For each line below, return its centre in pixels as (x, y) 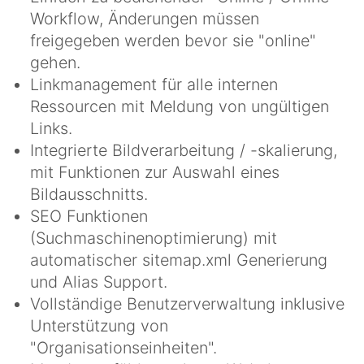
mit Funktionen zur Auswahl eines (155, 172)
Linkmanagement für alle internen (154, 84)
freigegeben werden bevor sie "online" (173, 40)
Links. (51, 128)
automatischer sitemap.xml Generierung (179, 260)
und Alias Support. (99, 282)
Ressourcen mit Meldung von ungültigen (180, 106)
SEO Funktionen (89, 216)
